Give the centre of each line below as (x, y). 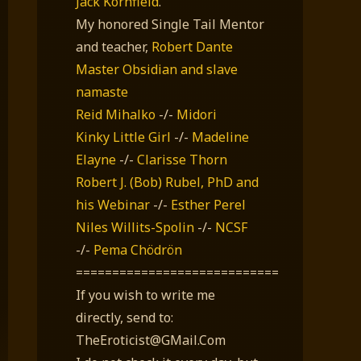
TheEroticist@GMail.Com (151, 340)
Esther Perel (208, 204)
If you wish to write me (145, 295)
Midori (197, 114)
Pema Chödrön (138, 249)
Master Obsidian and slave (157, 69)
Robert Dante (192, 46)
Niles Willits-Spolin (135, 227)
